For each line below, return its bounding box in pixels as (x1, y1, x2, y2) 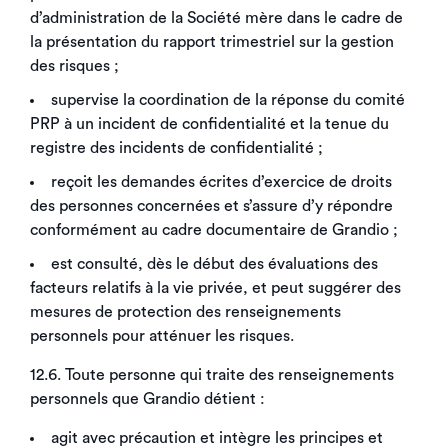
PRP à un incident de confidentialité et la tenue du (30, 116, 389, 132)
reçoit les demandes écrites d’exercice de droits (51, 174, 392, 190)
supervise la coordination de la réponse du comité (51, 92, 405, 108)
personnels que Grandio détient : (30, 391, 265, 407)
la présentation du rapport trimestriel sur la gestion (30, 34, 394, 50)
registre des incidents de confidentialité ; (30, 140, 323, 156)
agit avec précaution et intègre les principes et (51, 430, 383, 446)
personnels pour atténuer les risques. (30, 328, 294, 344)
